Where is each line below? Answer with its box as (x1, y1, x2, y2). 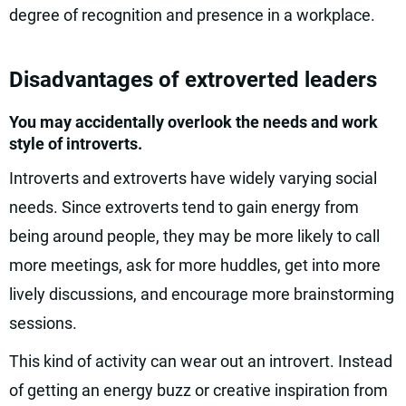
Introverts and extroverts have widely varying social (9, 169, 377, 188)
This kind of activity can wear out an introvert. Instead (9, 352, 392, 371)
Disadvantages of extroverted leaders (9, 67, 377, 92)
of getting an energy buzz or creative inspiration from (9, 381, 388, 400)
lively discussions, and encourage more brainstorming (9, 285, 394, 304)
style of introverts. (9, 134, 142, 153)
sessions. (9, 314, 77, 333)
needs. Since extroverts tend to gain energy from (9, 198, 359, 217)
